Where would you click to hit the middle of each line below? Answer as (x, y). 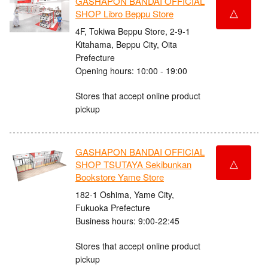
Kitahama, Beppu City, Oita (126, 44)
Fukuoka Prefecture (113, 207)
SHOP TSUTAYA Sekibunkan (133, 165)
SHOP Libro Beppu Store (124, 14)
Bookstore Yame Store (120, 177)
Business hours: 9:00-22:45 (127, 220)
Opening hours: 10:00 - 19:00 (131, 70)
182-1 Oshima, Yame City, (125, 194)
